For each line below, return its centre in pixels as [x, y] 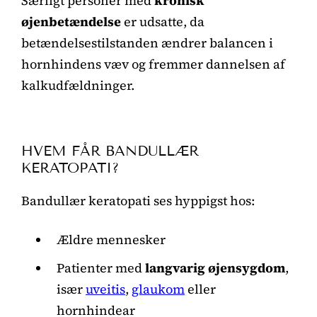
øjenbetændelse [71, 21]
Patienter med [101, 267]
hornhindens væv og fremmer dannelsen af [153, 64]
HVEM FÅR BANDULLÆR [110, 150]
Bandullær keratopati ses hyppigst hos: [138, 200]
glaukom [158, 289]
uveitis [105, 289]
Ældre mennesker [111, 239]
